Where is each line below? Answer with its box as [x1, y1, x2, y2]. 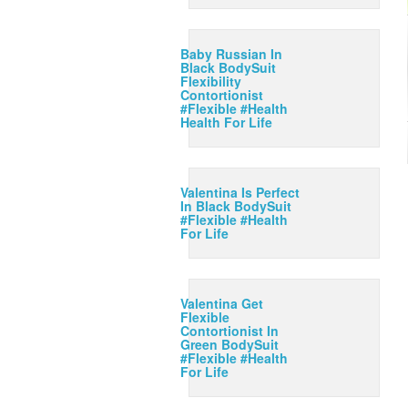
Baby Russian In [180, 45, 282, 63]
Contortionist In [180, 321, 279, 340]
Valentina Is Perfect [180, 183, 300, 201]
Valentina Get [180, 294, 263, 312]
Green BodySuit [180, 335, 279, 353]
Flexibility [180, 72, 241, 90]
